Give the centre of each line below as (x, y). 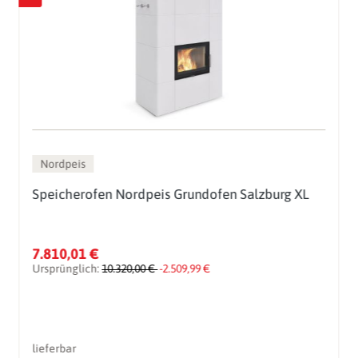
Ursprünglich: (67, 269)
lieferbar (54, 349)
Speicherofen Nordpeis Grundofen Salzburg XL (171, 195)
